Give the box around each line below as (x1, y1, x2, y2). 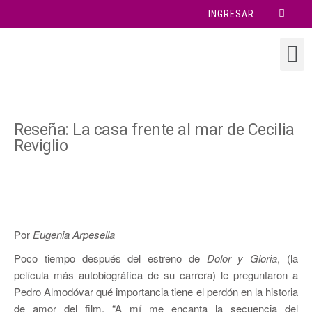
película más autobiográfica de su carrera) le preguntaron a (14, 267, 298, 282)
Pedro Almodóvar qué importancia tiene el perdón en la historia (14, 284, 298, 299)
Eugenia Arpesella (33, 227, 115, 242)
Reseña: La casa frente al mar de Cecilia (14, 120, 295, 139)
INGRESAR (208, 8, 255, 19)
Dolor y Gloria (206, 251, 278, 265)
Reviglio (14, 136, 68, 155)
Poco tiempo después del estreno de (14, 251, 207, 265)
